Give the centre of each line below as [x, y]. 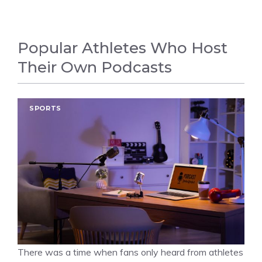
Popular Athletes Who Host [123, 48]
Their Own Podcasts [95, 67]
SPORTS [45, 108]
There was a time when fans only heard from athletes [130, 252]
